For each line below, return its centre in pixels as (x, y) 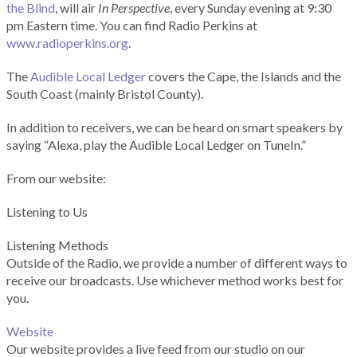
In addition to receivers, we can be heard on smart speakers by (175, 127)
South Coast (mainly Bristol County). (105, 94)
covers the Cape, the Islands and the (243, 76)
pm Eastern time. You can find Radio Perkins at (132, 25)
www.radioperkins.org (67, 43)
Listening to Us (47, 212)
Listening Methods (57, 245)
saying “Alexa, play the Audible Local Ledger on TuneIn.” (156, 145)
